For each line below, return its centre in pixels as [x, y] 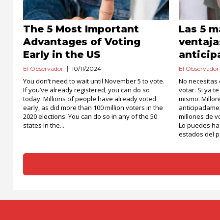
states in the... [44, 125]
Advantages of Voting [82, 42]
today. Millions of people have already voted [90, 99]
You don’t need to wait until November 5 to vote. [94, 81]
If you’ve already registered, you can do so [86, 90]
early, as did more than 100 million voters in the [93, 108]
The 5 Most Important [81, 29]
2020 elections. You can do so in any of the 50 [90, 116]
